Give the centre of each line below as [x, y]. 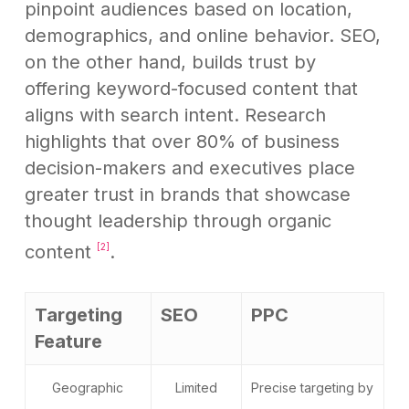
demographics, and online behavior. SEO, [202, 35]
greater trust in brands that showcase [187, 194]
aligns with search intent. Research [175, 115]
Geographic [88, 388]
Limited [196, 388]
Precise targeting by [313, 388]
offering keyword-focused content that [191, 88]
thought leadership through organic [178, 220]
